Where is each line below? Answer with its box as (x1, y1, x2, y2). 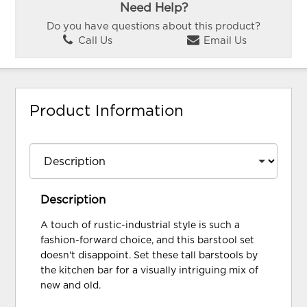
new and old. (40, 280, 101, 291)
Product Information (29, 103, 184, 119)
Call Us (75, 36, 112, 47)
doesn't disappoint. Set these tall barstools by (40, 250, 258, 260)
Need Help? (119, 1, 188, 14)
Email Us (200, 36, 247, 47)
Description (40, 194, 106, 206)
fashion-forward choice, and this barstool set (40, 235, 255, 245)
